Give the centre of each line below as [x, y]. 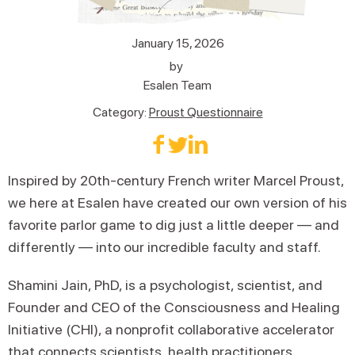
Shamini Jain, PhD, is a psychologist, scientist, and [165, 284]
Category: [119, 112]
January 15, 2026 [177, 43]
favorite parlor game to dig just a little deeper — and [174, 224]
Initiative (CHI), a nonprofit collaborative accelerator [171, 329]
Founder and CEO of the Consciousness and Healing [174, 307]
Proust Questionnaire [206, 112]
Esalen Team [177, 85]
